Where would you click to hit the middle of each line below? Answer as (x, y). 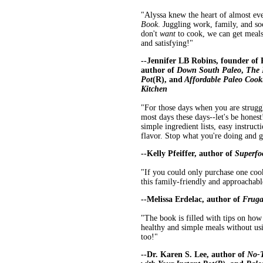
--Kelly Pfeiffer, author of (188, 154)
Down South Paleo (209, 70)
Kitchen (154, 89)
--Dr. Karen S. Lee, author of (194, 255)
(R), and (168, 80)
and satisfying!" (167, 43)
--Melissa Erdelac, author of (192, 200)
